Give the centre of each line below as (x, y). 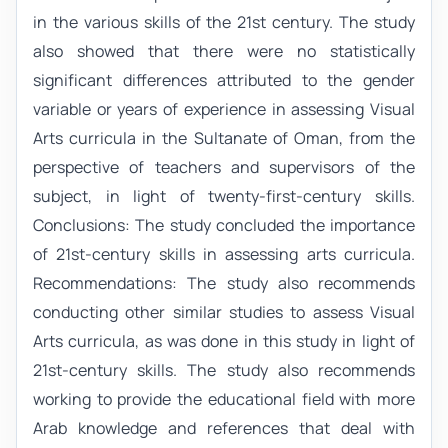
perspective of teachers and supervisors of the (224, 166)
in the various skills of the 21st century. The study (224, 21)
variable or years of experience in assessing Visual (224, 108)
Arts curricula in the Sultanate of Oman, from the (224, 137)
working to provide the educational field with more (224, 398)
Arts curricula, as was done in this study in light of (224, 340)
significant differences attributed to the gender (224, 79)
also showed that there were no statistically (224, 50)
